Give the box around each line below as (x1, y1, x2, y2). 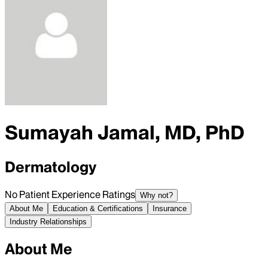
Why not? (140, 190, 173, 200)
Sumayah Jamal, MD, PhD (5, 120, 245, 145)
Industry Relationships (10, 217, 87, 226)
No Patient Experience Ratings (5, 188, 135, 200)
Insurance (153, 203, 187, 213)
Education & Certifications (53, 203, 143, 213)
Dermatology (5, 157, 96, 176)
